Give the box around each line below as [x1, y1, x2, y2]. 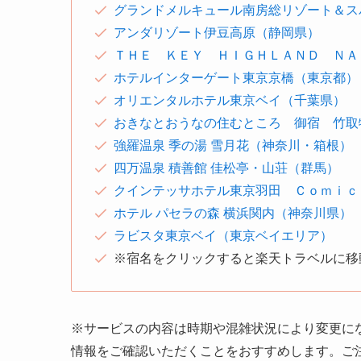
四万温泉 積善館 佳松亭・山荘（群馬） [114, 160, 339, 175]
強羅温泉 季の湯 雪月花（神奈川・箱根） [114, 138, 352, 152]
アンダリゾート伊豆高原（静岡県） [114, 25, 320, 39]
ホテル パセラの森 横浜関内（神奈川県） [114, 205, 352, 220]
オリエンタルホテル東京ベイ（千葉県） [114, 93, 346, 107]
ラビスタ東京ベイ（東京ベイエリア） [114, 228, 333, 243]
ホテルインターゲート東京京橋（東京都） [114, 70, 359, 85]
